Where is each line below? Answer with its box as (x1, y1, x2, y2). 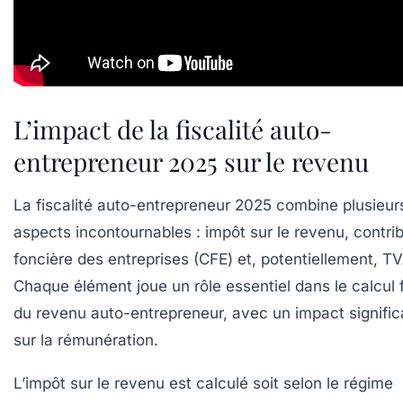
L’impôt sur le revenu (13, 373, 165, 392)
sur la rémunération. (13, 330, 158, 349)
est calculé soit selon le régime (165, 373, 393, 392)
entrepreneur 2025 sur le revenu (13, 144, 369, 178)
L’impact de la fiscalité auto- (13, 112, 332, 146)
